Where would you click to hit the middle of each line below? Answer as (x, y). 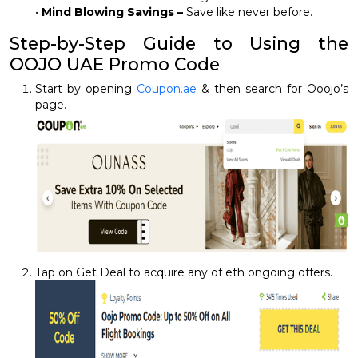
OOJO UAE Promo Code (115, 64)
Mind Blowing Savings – (112, 12)
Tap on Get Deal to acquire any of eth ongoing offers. (184, 272)
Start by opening (86, 89)
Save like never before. (248, 12)
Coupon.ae (167, 89)
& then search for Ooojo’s (272, 89)
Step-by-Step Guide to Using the (179, 43)
